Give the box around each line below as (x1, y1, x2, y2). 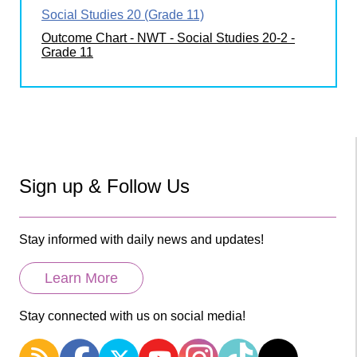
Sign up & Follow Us (19, 175, 190, 197)
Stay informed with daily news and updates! (19, 232, 264, 246)
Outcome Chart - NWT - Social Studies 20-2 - (41, 30, 295, 45)
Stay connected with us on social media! (19, 308, 245, 323)
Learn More (45, 269, 118, 286)
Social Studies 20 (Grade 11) (41, 7, 204, 22)
